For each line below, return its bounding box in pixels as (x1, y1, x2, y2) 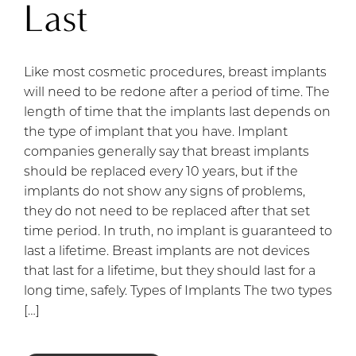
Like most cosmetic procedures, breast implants (24, 67, 327, 80)
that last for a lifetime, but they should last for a (24, 265, 315, 279)
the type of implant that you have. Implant (24, 126, 288, 140)
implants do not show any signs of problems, (24, 186, 305, 199)
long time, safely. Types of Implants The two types (24, 285, 332, 299)
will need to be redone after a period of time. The (24, 87, 330, 100)
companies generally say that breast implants (24, 146, 309, 160)
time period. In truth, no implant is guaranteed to (24, 226, 332, 239)
